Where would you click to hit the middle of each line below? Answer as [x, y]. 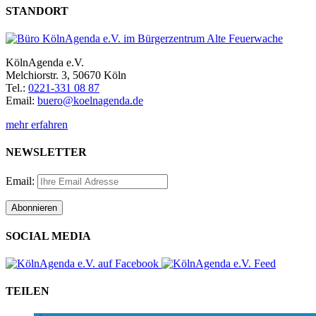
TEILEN [28, 291]
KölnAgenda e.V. [45, 63]
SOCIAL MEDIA [48, 236]
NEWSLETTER [46, 152]
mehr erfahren [37, 125]
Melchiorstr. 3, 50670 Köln [66, 75]
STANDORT [37, 11]
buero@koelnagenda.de [90, 101]
